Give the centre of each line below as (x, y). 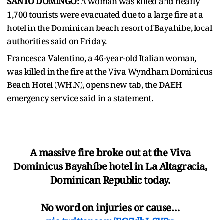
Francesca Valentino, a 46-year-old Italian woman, (102, 58)
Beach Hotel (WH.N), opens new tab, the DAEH (95, 84)
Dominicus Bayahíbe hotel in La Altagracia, (110, 166)
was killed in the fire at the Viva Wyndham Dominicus (110, 71)
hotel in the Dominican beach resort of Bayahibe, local (109, 27)
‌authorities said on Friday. (57, 41)
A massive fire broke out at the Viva (110, 152)
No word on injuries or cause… (110, 207)
